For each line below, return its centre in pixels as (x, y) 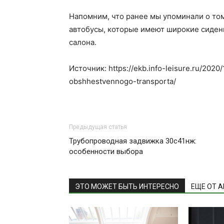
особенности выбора (106, 151)
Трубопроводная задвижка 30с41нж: (133, 141)
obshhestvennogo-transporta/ (122, 81)
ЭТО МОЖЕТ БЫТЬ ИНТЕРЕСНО (127, 186)
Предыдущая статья (98, 127)
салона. (83, 42)
